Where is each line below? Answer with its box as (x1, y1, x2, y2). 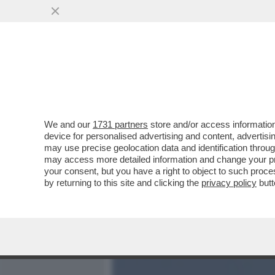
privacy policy (201, 177, 257, 188)
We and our (44, 119, 93, 130)
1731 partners (93, 119, 148, 130)
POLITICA (225, 71, 268, 85)
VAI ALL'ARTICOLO (130, 161, 217, 171)
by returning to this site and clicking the (44, 177, 201, 188)
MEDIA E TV (157, 71, 209, 85)
